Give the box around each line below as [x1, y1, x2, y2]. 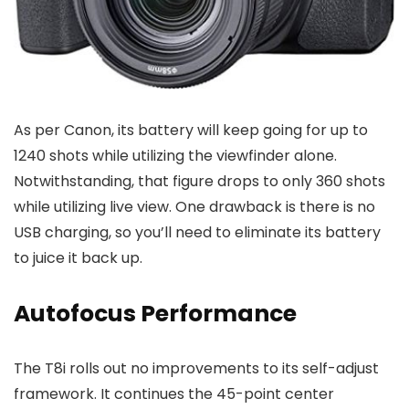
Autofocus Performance [14, 297, 297, 330]
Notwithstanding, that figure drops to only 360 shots [14, 170, 385, 192]
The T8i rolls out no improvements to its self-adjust [14, 357, 379, 379]
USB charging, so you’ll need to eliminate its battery [14, 221, 381, 243]
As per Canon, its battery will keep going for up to [14, 119, 368, 141]
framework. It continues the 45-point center [14, 383, 334, 404]
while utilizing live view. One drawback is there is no [14, 195, 375, 217]
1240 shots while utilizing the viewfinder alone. [14, 144, 337, 166]
